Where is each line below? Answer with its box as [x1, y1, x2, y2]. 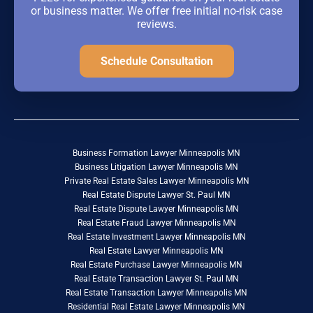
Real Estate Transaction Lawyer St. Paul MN [74, 273, 239, 284]
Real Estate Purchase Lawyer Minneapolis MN [71, 259, 242, 270]
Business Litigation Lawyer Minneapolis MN [75, 161, 238, 172]
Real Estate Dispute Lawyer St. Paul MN [82, 189, 231, 200]
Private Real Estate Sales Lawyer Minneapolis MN [64, 175, 249, 186]
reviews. [136, 17, 177, 31]
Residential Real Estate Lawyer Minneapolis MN [68, 301, 245, 312]
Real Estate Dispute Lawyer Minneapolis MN [74, 203, 239, 214]
